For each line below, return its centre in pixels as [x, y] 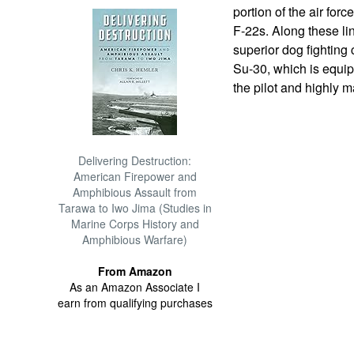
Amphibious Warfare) [135, 239]
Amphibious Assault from [135, 192]
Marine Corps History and [135, 224]
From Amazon [135, 271]
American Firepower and [135, 176]
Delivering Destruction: [135, 160]
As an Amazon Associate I [135, 287]
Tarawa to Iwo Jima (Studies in [135, 208]
